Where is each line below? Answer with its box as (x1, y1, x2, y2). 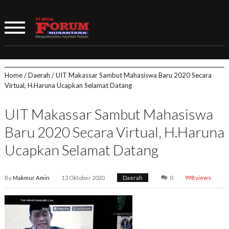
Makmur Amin (12, 174, 50, 181)
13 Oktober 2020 (62, 174, 105, 181)
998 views (185, 174, 212, 181)
